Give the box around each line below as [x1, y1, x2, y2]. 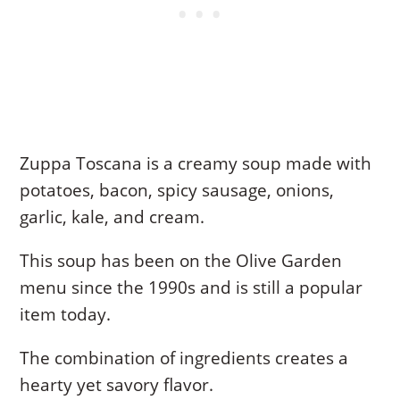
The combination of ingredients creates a [20, 346, 349, 371]
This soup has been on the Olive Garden [20, 249, 343, 273]
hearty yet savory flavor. [20, 373, 214, 397]
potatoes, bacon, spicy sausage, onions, [20, 179, 335, 203]
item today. [20, 303, 112, 327]
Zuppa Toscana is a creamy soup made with [20, 152, 372, 176]
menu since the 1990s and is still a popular [20, 276, 363, 300]
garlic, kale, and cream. [20, 205, 205, 229]
